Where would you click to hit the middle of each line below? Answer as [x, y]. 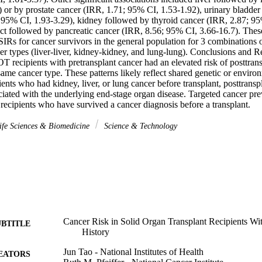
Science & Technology [139, 126]
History [96, 232]
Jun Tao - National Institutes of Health [133, 251]
